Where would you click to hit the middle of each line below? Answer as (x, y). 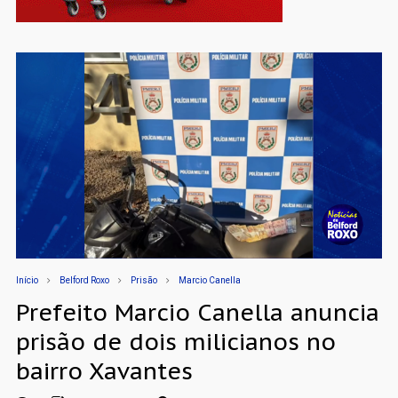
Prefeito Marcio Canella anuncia (197, 313)
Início (27, 281)
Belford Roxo (84, 281)
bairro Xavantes (104, 371)
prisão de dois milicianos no (175, 342)
